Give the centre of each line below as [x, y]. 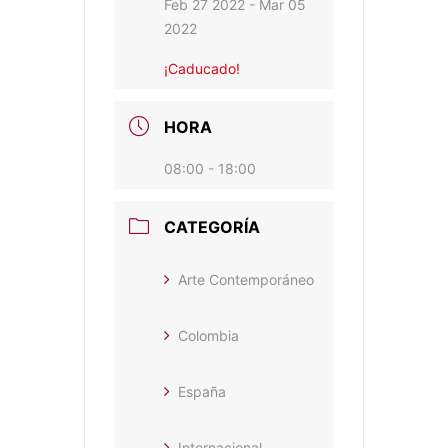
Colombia [208, 336]
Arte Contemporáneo [246, 280]
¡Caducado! [202, 69]
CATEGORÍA [212, 227]
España [202, 392]
